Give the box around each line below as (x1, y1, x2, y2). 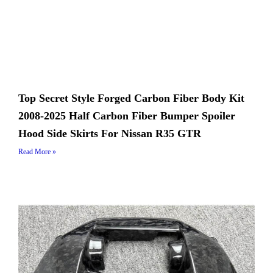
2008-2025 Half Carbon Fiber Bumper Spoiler (18, 110, 235, 122)
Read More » (18, 147, 56, 156)
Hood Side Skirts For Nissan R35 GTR (18, 127, 201, 140)
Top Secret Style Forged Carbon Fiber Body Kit (18, 92, 244, 104)
